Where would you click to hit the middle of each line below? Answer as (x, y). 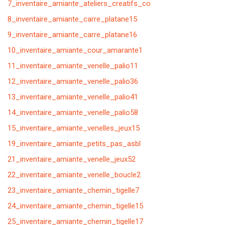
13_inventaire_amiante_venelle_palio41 (73, 97)
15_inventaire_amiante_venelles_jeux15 (74, 128)
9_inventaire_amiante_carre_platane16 (72, 35)
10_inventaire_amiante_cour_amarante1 (75, 50)
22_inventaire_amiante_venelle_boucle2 (74, 175)
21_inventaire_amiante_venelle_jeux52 (72, 159)
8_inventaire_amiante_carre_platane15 (72, 19)
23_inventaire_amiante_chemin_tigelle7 (73, 190)
